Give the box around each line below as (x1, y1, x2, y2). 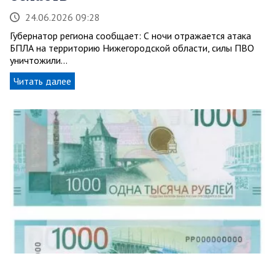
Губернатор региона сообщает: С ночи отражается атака (10, 29, 251, 42)
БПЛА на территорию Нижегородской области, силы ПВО (10, 42, 254, 55)
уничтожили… (10, 54, 68, 67)
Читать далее (14, 75, 71, 88)
